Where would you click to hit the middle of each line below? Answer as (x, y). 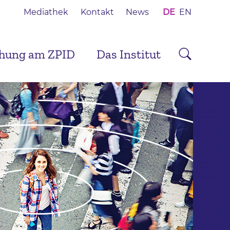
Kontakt (97, 12)
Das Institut (129, 54)
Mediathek (46, 12)
